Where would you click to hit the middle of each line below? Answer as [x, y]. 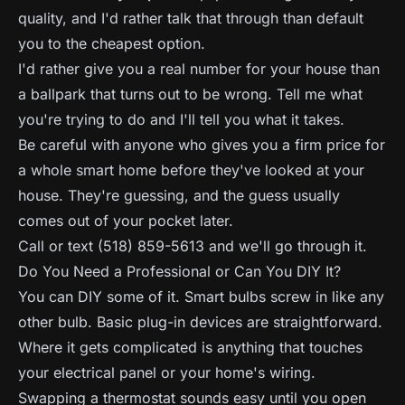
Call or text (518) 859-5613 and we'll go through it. [193, 246]
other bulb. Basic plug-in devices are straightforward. [200, 322]
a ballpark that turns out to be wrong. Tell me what [190, 94]
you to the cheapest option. [112, 43]
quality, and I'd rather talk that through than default [191, 18]
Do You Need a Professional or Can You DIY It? [179, 271]
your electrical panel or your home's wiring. [167, 372]
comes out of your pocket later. [126, 221]
